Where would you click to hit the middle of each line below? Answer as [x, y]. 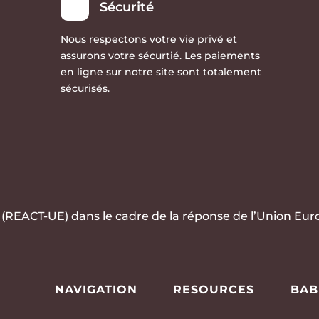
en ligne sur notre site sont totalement [161, 72]
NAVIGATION [96, 289]
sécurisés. [85, 89]
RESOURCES [213, 289]
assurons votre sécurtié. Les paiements [160, 56]
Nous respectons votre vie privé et [148, 40]
